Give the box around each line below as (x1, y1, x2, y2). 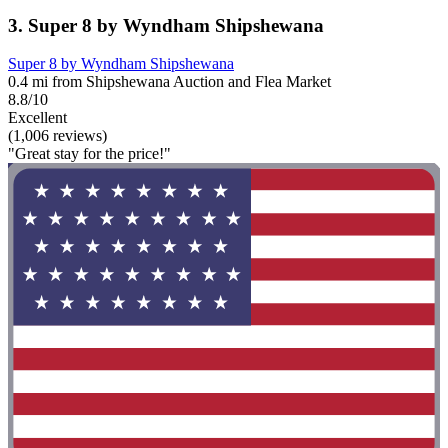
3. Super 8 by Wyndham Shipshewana (8, 14, 324, 36)
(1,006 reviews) (8, 127, 107, 145)
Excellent (8, 109, 67, 127)
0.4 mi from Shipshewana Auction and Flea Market (8, 73, 331, 91)
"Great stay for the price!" (8, 145, 171, 163)
